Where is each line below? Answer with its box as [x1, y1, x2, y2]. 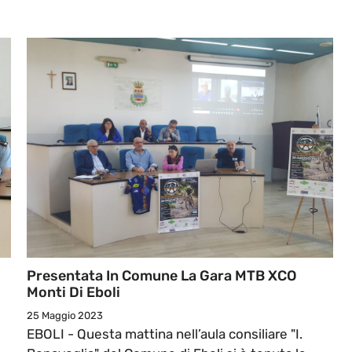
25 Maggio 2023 [27, 310, 103, 322]
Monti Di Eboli [27, 284, 120, 302]
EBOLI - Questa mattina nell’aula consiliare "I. [27, 326, 302, 343]
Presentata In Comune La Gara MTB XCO [27, 267, 297, 285]
